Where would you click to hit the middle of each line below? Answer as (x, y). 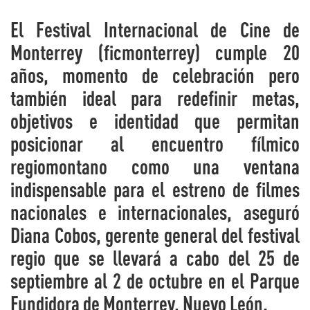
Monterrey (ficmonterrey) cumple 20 (155, 52)
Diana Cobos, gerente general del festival (155, 235)
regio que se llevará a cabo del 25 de (155, 257)
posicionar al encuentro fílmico (155, 143)
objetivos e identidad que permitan (155, 120)
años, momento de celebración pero (155, 75)
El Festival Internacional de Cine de (155, 29)
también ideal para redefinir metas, (155, 98)
